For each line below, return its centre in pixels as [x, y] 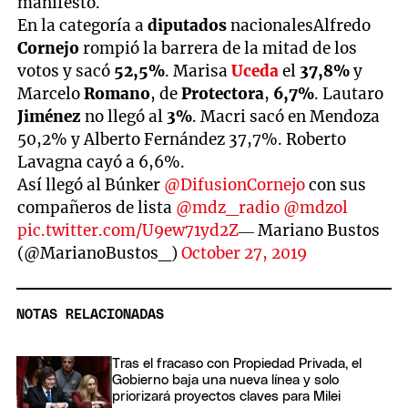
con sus [336, 184]
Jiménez [51, 116]
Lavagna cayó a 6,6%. [102, 162]
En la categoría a [83, 25]
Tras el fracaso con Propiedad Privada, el [237, 364]
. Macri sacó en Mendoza [286, 116]
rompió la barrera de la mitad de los [220, 48]
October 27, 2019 [245, 253]
